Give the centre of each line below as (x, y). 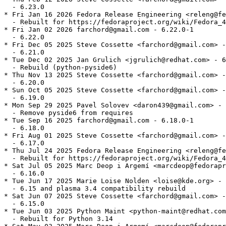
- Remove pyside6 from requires (69, 113)
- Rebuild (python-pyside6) (61, 68)
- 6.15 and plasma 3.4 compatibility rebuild (95, 189)
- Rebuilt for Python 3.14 (59, 219)
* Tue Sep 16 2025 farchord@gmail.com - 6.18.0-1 (99, 121)
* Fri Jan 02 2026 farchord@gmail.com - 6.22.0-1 (99, 30)
